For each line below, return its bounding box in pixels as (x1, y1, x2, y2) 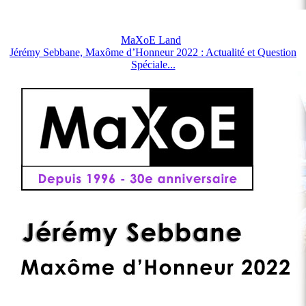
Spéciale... (130, 58, 176, 70)
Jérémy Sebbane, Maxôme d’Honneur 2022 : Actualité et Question (10, 46, 296, 58)
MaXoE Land (121, 33, 181, 46)
